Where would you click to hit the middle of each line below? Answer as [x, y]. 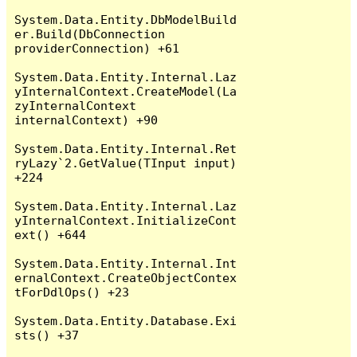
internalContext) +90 [86, 120]
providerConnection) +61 [97, 48]
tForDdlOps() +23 [72, 292]
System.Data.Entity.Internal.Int [126, 263]
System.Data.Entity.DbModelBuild [126, 19]
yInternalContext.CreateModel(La [126, 91]
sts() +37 [47, 335]
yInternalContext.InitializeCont [126, 220]
